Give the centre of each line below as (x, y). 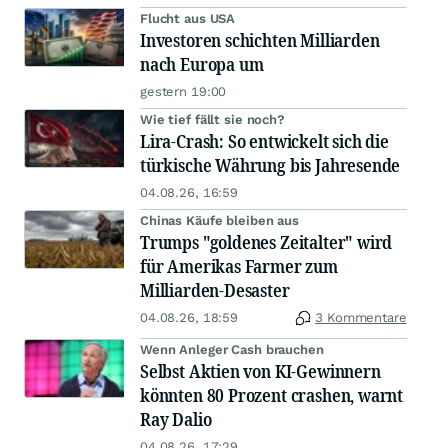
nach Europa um (202, 64)
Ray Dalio (176, 419)
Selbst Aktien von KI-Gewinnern (260, 371)
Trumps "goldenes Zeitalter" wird (266, 242)
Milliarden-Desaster (215, 290)
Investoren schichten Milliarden (260, 40)
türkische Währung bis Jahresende (270, 165)
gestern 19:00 (183, 92)
